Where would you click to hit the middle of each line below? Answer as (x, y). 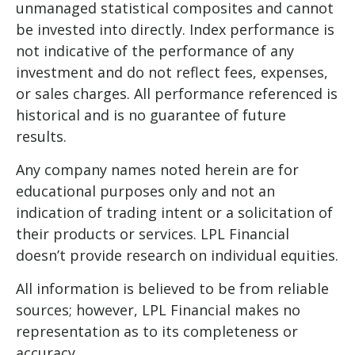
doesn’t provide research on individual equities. (177, 255)
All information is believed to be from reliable (172, 288)
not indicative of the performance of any (155, 50)
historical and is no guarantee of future (151, 115)
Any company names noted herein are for (157, 169)
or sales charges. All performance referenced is (177, 93)
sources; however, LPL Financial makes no (158, 309)
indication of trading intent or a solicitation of (174, 212)
